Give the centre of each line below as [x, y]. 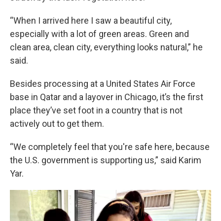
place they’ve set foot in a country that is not [96, 110]
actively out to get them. [57, 123]
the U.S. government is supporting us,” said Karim [106, 160]
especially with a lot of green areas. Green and [99, 34]
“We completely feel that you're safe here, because [110, 147]
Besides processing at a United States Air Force [103, 83]
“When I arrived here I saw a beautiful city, [91, 20]
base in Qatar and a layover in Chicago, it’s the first [107, 97]
